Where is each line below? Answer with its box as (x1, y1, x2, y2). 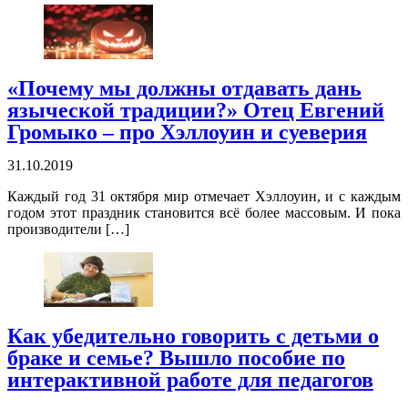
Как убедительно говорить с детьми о (7, 324, 379, 349)
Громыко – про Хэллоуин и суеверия (7, 120, 367, 145)
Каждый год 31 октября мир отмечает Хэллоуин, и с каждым (7, 189, 401, 205)
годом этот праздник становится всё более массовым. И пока (7, 205, 401, 221)
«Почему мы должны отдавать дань (7, 76, 362, 101)
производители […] (7, 221, 129, 238)
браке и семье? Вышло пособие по (7, 346, 345, 371)
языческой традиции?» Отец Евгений (7, 98, 384, 123)
